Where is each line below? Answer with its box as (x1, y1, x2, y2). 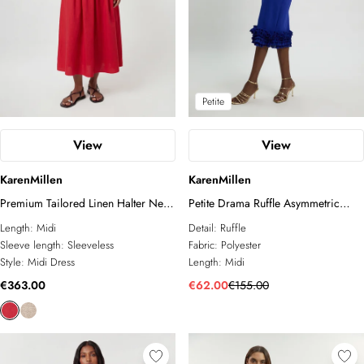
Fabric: (188, 237, 221, 253)
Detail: (188, 220, 220, 236)
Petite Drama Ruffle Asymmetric (188, 195, 340, 211)
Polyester (221, 237, 261, 253)
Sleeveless (67, 237, 114, 253)
